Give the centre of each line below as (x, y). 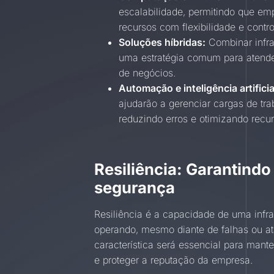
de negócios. (147, 72)
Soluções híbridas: (162, 42)
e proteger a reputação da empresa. (174, 260)
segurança (135, 187)
